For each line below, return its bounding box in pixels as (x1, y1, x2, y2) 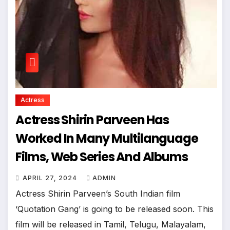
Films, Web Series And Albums (15, 148, 188, 165)
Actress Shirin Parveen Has (15, 111, 169, 128)
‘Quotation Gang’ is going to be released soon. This (15, 203, 214, 214)
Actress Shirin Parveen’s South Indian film (15, 188, 180, 199)
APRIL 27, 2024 (23, 174, 79, 182)
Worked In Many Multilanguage (15, 129, 198, 147)
